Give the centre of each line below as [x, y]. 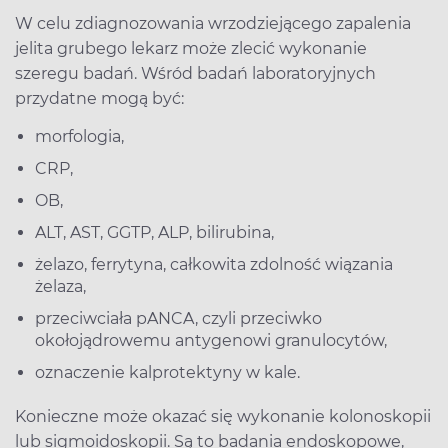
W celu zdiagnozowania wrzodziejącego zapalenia [213, 23]
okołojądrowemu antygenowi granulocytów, [211, 340]
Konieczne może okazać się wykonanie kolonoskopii [223, 416]
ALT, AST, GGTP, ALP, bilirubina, [154, 232]
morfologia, [79, 136]
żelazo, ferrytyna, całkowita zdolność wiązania [214, 264]
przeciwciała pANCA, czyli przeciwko [178, 318]
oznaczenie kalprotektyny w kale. [167, 372]
